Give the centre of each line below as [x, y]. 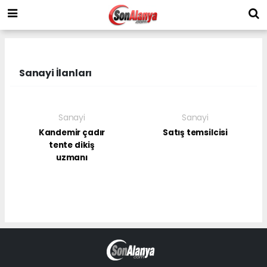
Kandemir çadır [72, 132]
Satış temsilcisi [195, 132]
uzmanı [72, 157]
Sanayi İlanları [56, 73]
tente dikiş [72, 145]
